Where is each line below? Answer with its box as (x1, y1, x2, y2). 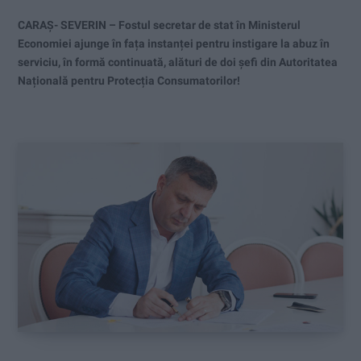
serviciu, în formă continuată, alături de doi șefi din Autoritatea (18, 55, 338, 68)
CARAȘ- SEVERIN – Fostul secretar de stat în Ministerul (18, 18, 301, 31)
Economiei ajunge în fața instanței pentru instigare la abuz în (18, 36, 330, 50)
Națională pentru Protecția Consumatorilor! (18, 73, 240, 87)
